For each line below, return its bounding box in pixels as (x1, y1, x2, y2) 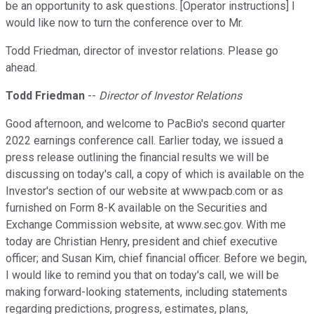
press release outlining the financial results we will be (6, 151, 269, 165)
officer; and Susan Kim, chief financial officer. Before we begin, (6, 252, 307, 266)
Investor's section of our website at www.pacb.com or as (6, 184, 283, 198)
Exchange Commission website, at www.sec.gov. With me (6, 218, 286, 232)
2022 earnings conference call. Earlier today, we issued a (6, 134, 283, 148)
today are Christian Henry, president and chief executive (6, 235, 278, 249)
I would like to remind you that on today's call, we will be (6, 268, 279, 282)
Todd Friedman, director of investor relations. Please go (6, 44, 278, 58)
